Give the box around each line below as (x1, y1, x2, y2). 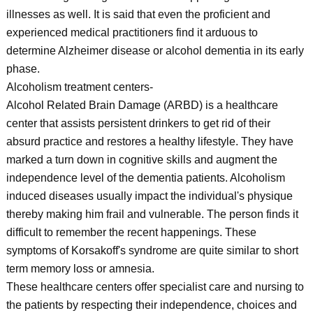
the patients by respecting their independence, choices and (6, 299, 297, 311)
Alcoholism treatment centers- (6, 81, 153, 93)
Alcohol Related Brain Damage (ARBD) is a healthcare (6, 99, 278, 111)
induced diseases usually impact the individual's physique (6, 190, 293, 202)
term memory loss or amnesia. (6, 263, 154, 275)
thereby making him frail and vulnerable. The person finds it (6, 208, 298, 220)
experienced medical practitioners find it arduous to (6, 27, 258, 38)
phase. (6, 63, 40, 75)
